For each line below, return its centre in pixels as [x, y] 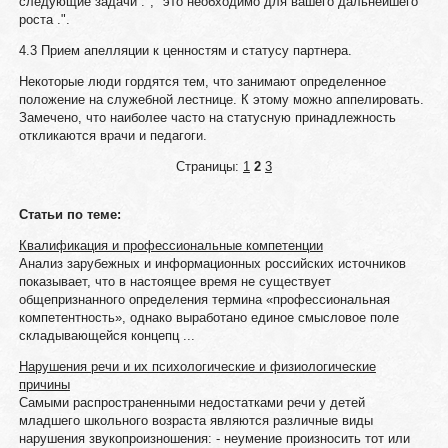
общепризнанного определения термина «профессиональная [204, 299]
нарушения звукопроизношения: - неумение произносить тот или [214, 438]
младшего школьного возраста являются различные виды [195, 420]
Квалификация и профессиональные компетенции [170, 245]
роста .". [44, 19]
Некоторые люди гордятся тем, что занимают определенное [202, 81]
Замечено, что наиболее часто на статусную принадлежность [207, 117]
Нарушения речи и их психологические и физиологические [197, 366]
